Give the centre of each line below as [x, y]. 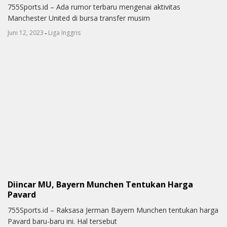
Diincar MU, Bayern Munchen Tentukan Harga [100, 185]
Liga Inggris [64, 32]
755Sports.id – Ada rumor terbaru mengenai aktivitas [94, 7]
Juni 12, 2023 [26, 32]
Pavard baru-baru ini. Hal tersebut [62, 221]
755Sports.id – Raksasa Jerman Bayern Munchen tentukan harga [113, 210]
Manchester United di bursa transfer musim [79, 18]
